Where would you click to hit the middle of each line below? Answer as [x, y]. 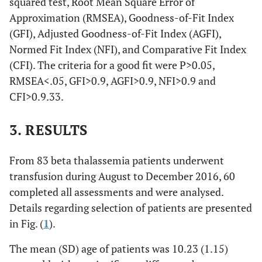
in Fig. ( [26, 223]
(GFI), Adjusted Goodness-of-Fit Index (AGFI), [115, 33]
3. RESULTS [49, 130]
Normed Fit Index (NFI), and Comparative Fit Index [128, 49]
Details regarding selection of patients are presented [131, 207]
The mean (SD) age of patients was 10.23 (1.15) [119, 248]
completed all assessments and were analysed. [116, 192]
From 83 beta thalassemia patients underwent [117, 160]
